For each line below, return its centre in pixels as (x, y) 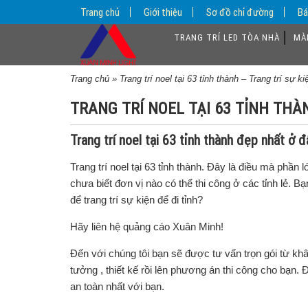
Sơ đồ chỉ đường (240, 12)
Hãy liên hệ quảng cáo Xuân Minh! (147, 227)
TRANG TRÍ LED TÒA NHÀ (227, 37)
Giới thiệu (163, 12)
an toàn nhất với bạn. (117, 286)
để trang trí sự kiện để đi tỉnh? (136, 200)
